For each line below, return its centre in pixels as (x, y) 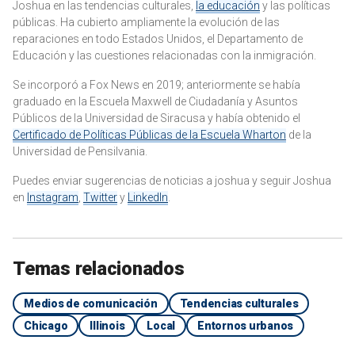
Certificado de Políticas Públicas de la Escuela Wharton (149, 134)
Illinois (107, 325)
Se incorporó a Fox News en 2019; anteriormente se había (157, 84)
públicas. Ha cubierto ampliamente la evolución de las (146, 22)
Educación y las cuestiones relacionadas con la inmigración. (164, 55)
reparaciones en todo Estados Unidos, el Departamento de (158, 38)
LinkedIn (148, 197)
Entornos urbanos (245, 325)
